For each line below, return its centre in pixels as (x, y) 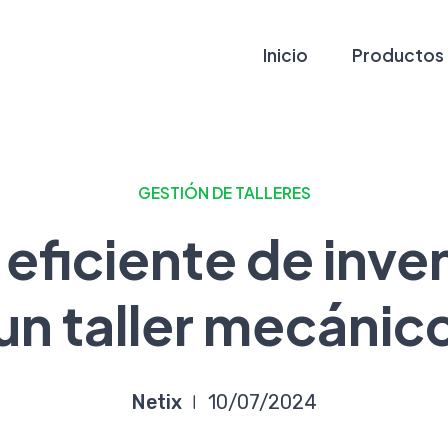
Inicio (285, 55)
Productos (398, 55)
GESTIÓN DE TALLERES (224, 192)
